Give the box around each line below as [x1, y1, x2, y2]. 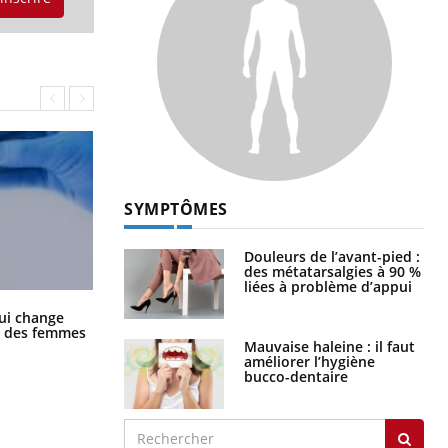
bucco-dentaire [244, 366, 348, 386]
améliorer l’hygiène [244, 351, 375, 371]
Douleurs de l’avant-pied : [244, 246, 420, 266]
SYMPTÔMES [124, 197, 228, 220]
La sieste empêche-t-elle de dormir [124, 303, 362, 323]
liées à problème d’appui [244, 276, 412, 296]
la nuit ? [124, 318, 178, 338]
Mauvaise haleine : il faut [244, 336, 415, 356]
